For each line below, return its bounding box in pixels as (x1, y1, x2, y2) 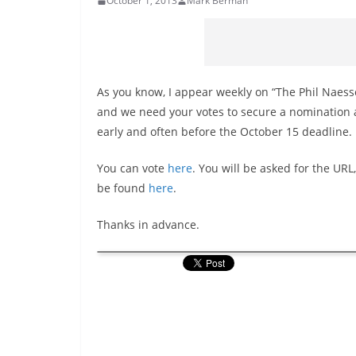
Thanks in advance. (97, 217, 199, 232)
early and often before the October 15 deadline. (97, 124, 352, 139)
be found (97, 180, 149, 195)
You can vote (97, 161, 168, 176)
